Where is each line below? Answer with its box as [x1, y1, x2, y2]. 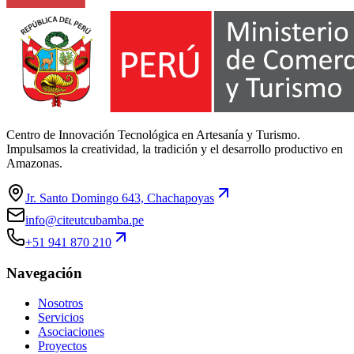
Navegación [6, 264, 82, 281]
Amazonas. [6, 156, 62, 171]
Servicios [38, 311, 84, 325]
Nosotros [38, 296, 83, 311]
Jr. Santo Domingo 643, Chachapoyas [25, 191, 214, 205]
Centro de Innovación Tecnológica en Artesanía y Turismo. [6, 128, 300, 142]
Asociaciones [38, 325, 104, 339]
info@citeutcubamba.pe [25, 213, 144, 228]
